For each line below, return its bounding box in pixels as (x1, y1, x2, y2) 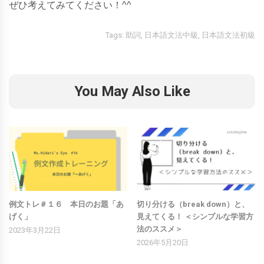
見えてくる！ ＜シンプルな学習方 (137, 212, 254, 221)
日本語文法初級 (202, 30, 255, 39)
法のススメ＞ (137, 224, 183, 233)
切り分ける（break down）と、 (137, 199, 250, 209)
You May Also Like (74, 82, 190, 100)
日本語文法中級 (144, 30, 198, 39)
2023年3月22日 (9, 225, 61, 235)
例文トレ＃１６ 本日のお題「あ (9, 199, 124, 209)
